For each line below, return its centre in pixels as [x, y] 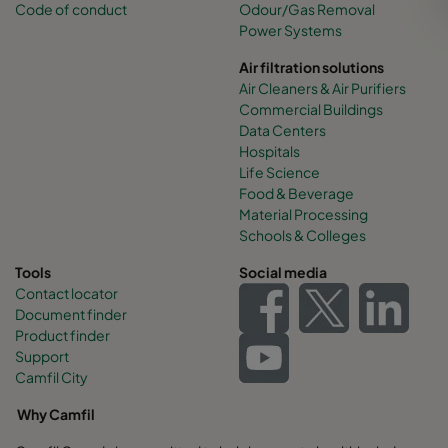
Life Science [279, 172]
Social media [283, 272]
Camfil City [51, 377]
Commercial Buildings [311, 109]
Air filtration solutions [311, 67]
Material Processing [303, 214]
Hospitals [269, 151]
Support [42, 356]
